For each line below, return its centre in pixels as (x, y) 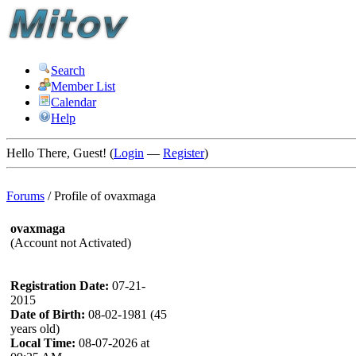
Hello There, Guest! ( (60, 153)
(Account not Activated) (71, 243)
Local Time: (43, 343)
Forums (25, 196)
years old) (35, 329)
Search (68, 70)
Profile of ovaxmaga (105, 196)
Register (184, 153)
